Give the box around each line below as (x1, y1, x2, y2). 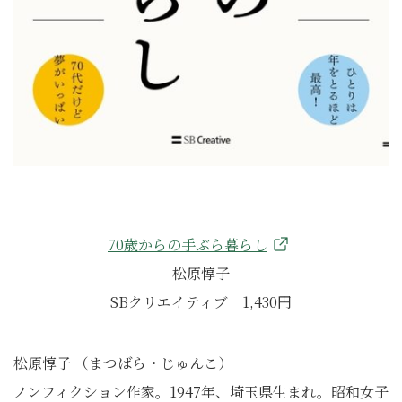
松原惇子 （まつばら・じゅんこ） (13, 353, 232, 373)
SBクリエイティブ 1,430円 (110, 292, 292, 312)
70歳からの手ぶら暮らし (108, 234, 267, 255)
